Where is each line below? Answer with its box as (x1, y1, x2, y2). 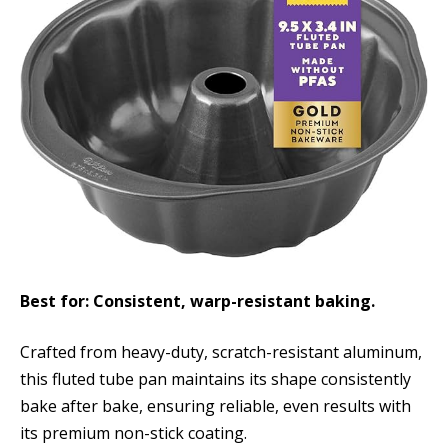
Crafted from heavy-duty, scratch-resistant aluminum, (20, 341, 422, 364)
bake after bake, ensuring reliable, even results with (20, 395, 411, 418)
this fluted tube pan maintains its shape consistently (20, 368, 411, 391)
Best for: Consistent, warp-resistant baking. (20, 289, 375, 312)
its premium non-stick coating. (20, 422, 247, 445)
